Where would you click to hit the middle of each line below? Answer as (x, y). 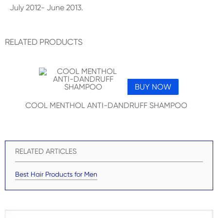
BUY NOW (153, 87)
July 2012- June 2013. (46, 8)
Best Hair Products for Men (56, 174)
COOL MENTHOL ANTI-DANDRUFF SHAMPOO (106, 105)
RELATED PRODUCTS (44, 42)
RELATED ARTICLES (46, 151)
